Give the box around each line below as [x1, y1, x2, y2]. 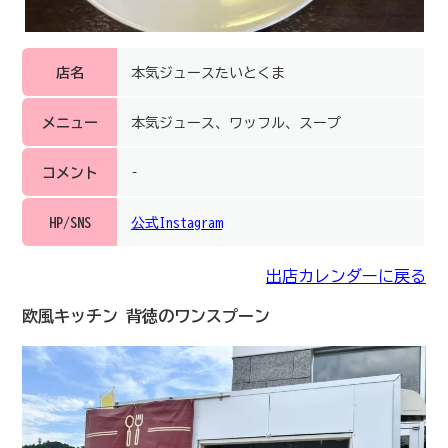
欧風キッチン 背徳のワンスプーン [22, 307, 270, 324]
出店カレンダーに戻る [266, 267, 426, 284]
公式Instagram [131, 215, 222, 230]
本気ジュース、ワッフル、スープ [131, 115, 341, 130]
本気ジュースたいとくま [131, 65, 285, 80]
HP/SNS [48, 215, 91, 230]
